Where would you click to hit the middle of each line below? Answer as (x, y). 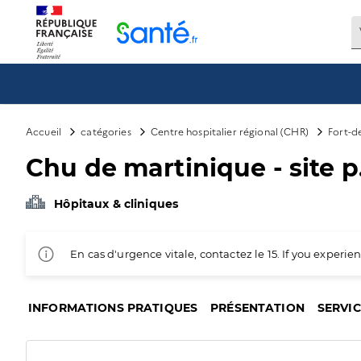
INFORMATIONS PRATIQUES (113, 308)
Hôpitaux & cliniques (116, 204)
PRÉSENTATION (257, 308)
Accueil (44, 131)
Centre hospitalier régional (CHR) (230, 131)
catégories (106, 131)
